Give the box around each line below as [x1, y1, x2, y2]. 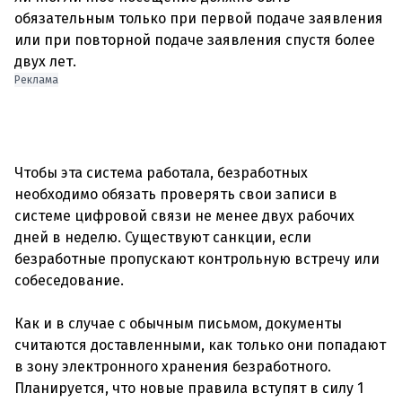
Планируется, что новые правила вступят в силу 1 [14, 380, 363, 397]
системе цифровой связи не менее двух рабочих [14, 207, 354, 224]
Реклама [14, 74, 58, 86]
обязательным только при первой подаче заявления [14, 10, 383, 27]
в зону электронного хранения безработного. [14, 358, 331, 375]
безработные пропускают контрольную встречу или [14, 250, 380, 267]
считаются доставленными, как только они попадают [14, 336, 386, 354]
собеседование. [14, 272, 124, 289]
